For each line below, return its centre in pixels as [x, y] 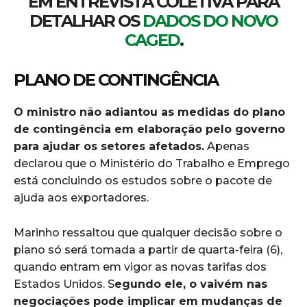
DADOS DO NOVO [208, 21]
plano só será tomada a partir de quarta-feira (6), [148, 249]
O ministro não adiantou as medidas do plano [149, 112]
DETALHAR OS [84, 21]
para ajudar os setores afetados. [109, 146]
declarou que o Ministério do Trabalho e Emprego [152, 163]
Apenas [227, 146]
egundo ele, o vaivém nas [191, 284]
